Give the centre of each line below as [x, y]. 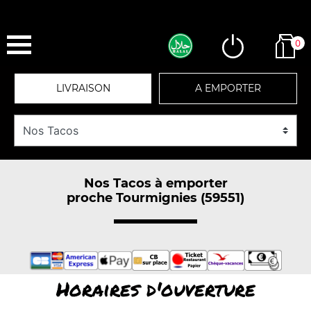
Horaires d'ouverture [155, 289]
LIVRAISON [83, 88]
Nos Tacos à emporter [155, 183]
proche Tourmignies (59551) [155, 197]
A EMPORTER [228, 88]
